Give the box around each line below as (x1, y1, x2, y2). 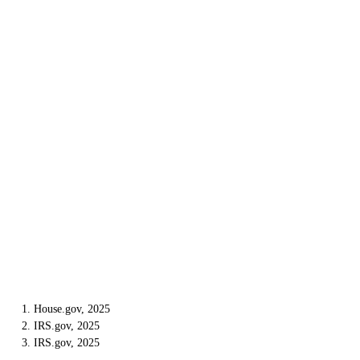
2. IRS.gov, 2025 (21, 319, 100, 332)
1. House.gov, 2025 (21, 302, 110, 315)
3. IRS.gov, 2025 (21, 336, 100, 349)
